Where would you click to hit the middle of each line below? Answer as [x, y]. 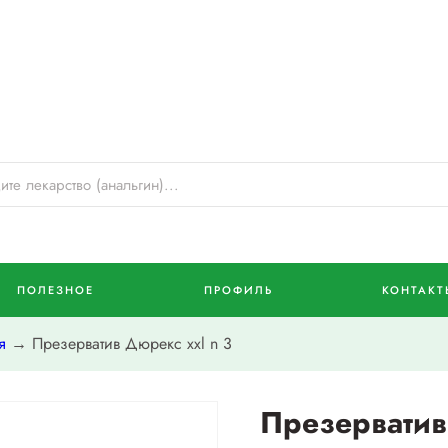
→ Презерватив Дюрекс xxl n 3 [119, 344]
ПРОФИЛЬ [238, 290]
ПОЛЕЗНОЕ [56, 290]
